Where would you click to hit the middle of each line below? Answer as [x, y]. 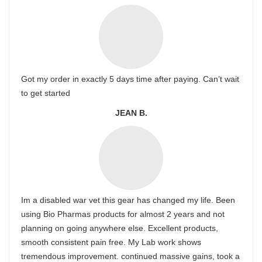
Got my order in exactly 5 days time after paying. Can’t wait [130, 79]
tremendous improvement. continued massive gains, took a [130, 256]
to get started [46, 93]
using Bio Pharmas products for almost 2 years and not [123, 214]
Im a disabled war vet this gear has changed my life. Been [128, 200]
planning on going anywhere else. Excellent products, [120, 228]
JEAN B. [131, 113]
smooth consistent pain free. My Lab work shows [111, 242]
